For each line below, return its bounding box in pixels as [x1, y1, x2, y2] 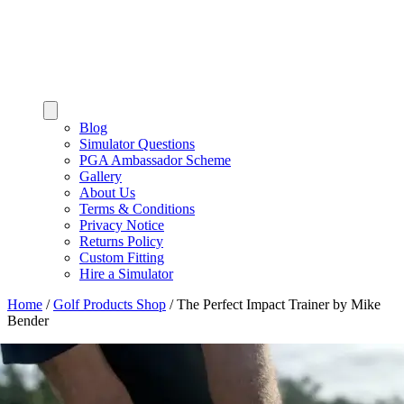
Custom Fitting [79, 250, 164, 265]
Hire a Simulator [79, 266, 173, 281]
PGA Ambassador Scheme [79, 152, 231, 168]
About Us [79, 185, 135, 200]
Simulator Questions [79, 136, 195, 151]
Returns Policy [79, 234, 163, 249]
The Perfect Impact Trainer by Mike [177, 297, 381, 312]
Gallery [79, 169, 122, 184]
